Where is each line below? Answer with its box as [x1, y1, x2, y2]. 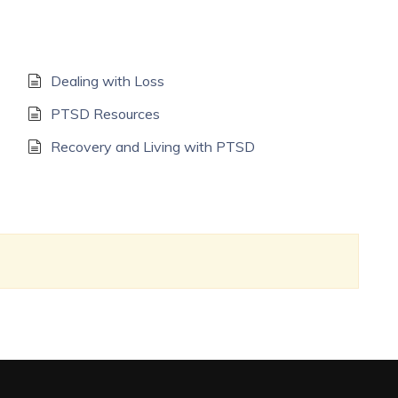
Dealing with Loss [50, 72, 164, 90]
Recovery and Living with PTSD [50, 138, 255, 155]
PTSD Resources [50, 105, 160, 123]
